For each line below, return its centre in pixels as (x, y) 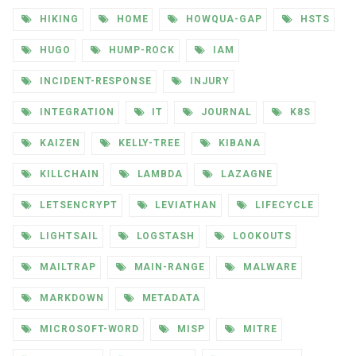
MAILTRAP (66, 267)
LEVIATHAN (185, 205)
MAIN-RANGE (168, 267)
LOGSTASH (164, 236)
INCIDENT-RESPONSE (94, 81)
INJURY (208, 81)
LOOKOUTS (261, 236)
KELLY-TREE (148, 143)
